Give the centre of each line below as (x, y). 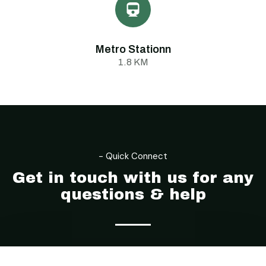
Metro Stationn (133, 49)
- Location (34, 136)
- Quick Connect (133, 156)
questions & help (133, 194)
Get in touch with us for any (133, 178)
